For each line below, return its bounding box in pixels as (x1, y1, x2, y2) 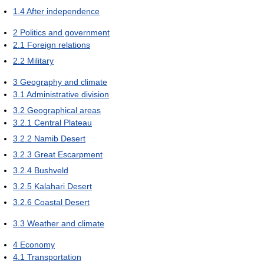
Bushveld (34, 165, 68, 175)
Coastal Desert (34, 197, 90, 207)
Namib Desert (34, 133, 85, 143)
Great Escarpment (34, 149, 103, 159)
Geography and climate (20, 77, 107, 87)
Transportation (27, 252, 81, 262)
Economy (20, 239, 55, 249)
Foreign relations (27, 39, 90, 49)
